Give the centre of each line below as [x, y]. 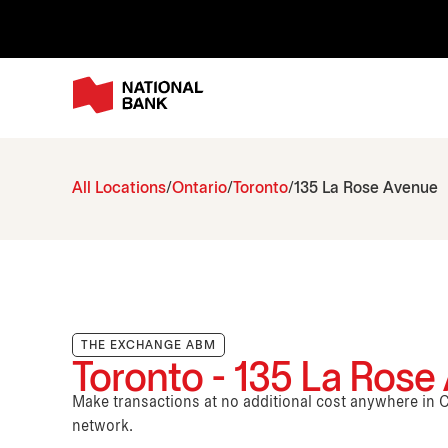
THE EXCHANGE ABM [148, 346]
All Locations [119, 189]
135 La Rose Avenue [366, 189]
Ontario [199, 189]
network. [102, 427]
